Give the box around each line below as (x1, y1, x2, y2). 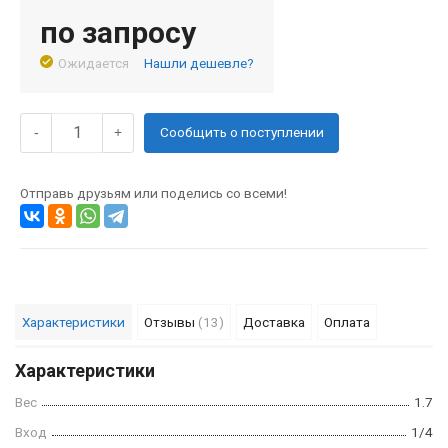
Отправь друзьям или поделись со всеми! (20, 184, 287, 201)
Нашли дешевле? (144, 54, 254, 71)
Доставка (243, 313, 305, 330)
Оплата (324, 313, 370, 330)
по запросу (40, 14, 196, 50)
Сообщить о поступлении (159, 124, 324, 141)
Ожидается (58, 54, 129, 71)
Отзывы (144, 313, 198, 330)
